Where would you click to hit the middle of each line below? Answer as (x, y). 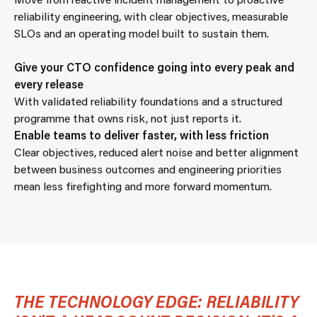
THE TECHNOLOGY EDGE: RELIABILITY (156, 301)
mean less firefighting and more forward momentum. (143, 186)
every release (49, 84)
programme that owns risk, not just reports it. (128, 118)
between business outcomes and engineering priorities (148, 169)
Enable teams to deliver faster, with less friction (142, 135)
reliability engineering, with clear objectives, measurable (151, 16)
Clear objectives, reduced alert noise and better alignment (156, 152)
